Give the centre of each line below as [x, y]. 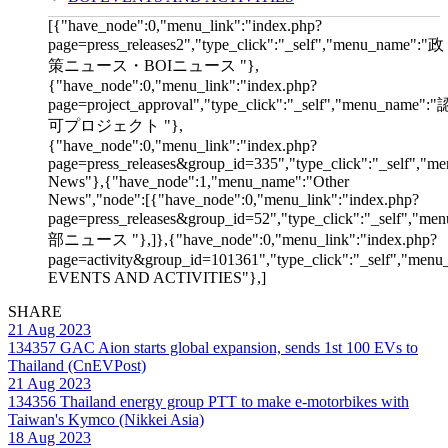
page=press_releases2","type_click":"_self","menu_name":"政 [246, 44]
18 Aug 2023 [49, 437]
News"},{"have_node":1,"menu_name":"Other [198, 181]
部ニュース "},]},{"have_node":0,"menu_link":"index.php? [242, 239]
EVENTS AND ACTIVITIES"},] [157, 277]
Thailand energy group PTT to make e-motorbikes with [232, 401]
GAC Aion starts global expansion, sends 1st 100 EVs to [237, 347]
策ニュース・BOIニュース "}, [153, 65]
